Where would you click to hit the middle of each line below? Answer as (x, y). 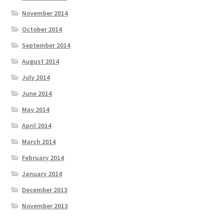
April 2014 (37, 125)
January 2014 (42, 173)
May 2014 (36, 109)
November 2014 (45, 13)
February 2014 (43, 157)
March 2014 (39, 141)
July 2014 (36, 77)
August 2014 (41, 61)
